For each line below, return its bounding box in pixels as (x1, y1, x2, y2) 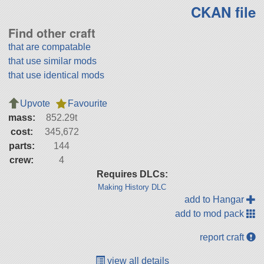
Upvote (19, 98, 50, 109)
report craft (200, 232, 247, 243)
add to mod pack (175, 209, 247, 219)
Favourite (67, 98, 107, 109)
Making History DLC (98, 183, 166, 192)
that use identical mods (8, 70, 104, 81)
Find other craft (8, 24, 95, 42)
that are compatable (8, 42, 91, 52)
